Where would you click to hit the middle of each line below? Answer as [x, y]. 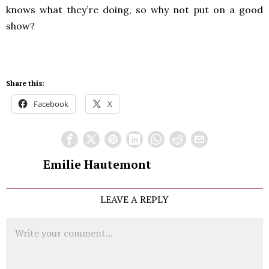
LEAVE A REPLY [134, 199]
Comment [25, 224]
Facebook [51, 104]
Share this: [25, 83]
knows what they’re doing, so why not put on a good [134, 10]
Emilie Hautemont [97, 165]
